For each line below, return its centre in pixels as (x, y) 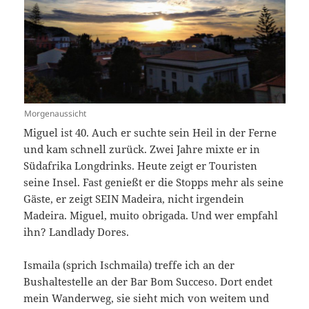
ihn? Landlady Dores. (77, 231)
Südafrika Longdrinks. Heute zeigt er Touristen (141, 165)
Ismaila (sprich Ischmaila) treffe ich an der (129, 265)
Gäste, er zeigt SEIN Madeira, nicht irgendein (134, 198)
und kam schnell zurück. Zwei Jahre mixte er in (142, 149)
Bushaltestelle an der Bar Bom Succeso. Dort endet (148, 281)
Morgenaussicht (55, 113)
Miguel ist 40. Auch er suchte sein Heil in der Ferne (150, 132)
